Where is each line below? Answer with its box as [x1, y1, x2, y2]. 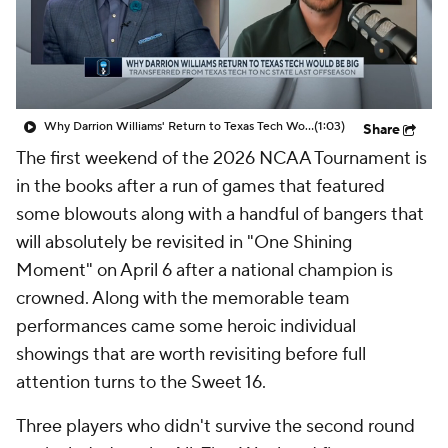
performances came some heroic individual [16, 315, 356, 338]
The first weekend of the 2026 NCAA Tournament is [16, 147, 427, 170]
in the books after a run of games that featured [16, 175, 385, 198]
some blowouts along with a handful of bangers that [16, 203, 424, 226]
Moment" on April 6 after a [16, 259, 227, 282]
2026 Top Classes [68, 82, 195, 102]
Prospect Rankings [68, 32, 202, 52]
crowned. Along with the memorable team [16, 287, 350, 310]
